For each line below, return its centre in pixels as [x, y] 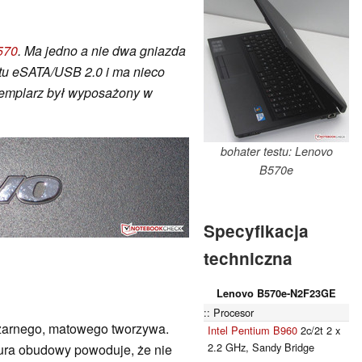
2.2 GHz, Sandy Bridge [261, 347]
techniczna [248, 258]
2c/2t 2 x [319, 330]
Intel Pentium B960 [253, 330]
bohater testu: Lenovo [276, 151]
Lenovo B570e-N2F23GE [276, 293]
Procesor [234, 312]
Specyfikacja [256, 230]
